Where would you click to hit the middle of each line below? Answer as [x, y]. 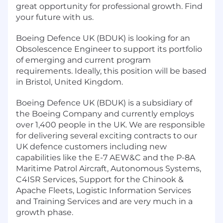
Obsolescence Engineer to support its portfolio [109, 49]
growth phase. [45, 212]
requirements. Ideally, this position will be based [111, 71]
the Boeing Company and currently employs [105, 113]
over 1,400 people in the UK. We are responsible [111, 124]
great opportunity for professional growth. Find [109, 6]
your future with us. [55, 17]
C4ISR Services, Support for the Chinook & [100, 179]
